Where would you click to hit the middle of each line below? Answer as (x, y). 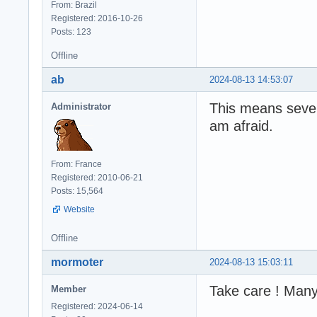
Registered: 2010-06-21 (97, 178)
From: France (76, 165)
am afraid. (241, 126)
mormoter (77, 263)
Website (79, 210)
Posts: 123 (71, 32)
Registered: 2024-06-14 (97, 307)
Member (69, 289)
